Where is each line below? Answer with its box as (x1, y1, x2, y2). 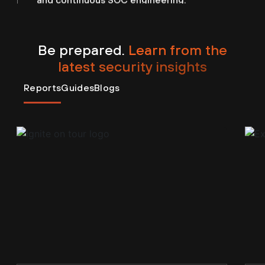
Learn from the (128, 41, 227, 59)
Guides (61, 82, 95, 93)
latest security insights (58, 58, 207, 75)
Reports (24, 82, 62, 93)
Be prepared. (38, 41, 128, 59)
